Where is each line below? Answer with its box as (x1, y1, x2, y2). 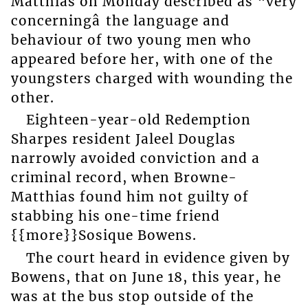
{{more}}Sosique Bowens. (10, 227, 197, 244)
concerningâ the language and (10, 12, 230, 29)
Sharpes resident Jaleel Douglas (10, 131, 236, 148)
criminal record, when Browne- (10, 169, 237, 186)
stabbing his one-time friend (10, 208, 220, 225)
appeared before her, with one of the (10, 50, 273, 67)
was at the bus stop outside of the (10, 287, 254, 305)
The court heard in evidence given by (25, 249, 290, 266)
